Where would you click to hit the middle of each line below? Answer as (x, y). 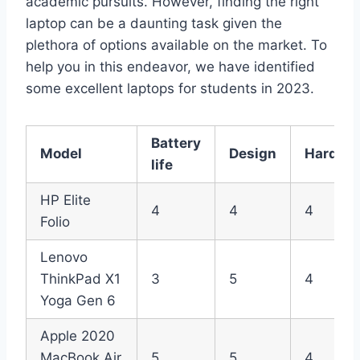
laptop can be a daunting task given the (154, 24)
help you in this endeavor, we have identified (170, 67)
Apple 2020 (78, 336)
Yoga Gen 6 (78, 301)
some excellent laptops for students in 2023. (170, 89)
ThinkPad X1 (80, 279)
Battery (176, 143)
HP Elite (65, 200)
